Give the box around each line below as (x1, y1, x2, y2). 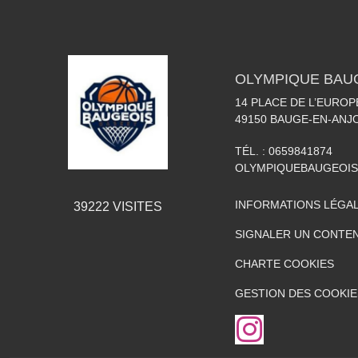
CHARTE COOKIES (235, 257, 334, 271)
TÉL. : (235, 145, 268, 158)
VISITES (109, 199, 162, 213)
